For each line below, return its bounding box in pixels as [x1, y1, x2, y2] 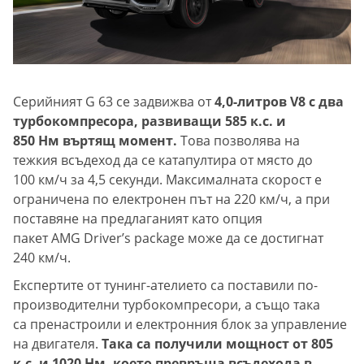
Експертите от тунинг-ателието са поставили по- [13, 275, 318, 294]
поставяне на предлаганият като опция [13, 209, 262, 227]
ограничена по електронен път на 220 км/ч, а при [13, 189, 330, 208]
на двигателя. [13, 334, 102, 353]
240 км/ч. [13, 248, 71, 266]
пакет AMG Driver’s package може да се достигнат [13, 228, 323, 247]
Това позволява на [180, 131, 300, 149]
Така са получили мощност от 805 [102, 334, 333, 353]
